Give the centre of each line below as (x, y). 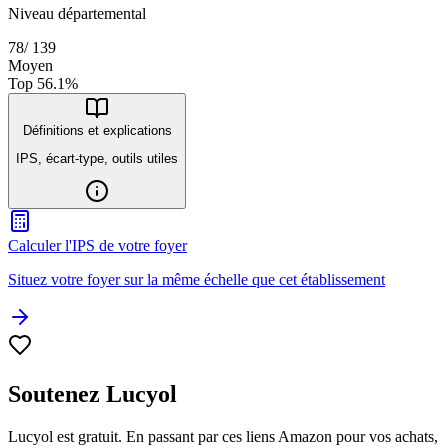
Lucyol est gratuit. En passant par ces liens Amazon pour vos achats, (223, 437)
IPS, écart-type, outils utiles (97, 159)
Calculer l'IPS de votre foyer (97, 246)
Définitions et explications (97, 130)
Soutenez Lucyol (92, 394)
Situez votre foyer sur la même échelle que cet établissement (196, 280)
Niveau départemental (77, 13)
